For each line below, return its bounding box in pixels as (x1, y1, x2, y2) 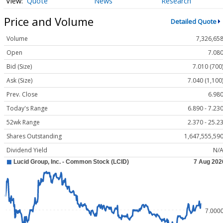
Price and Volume (4, 13, 94, 29)
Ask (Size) (6, 76, 32, 85)
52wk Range (6, 118, 40, 127)
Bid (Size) (6, 62, 32, 71)
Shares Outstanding (6, 132, 62, 141)
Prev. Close (6, 90, 38, 99)
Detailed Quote (170, 17, 217, 26)
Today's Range (6, 104, 48, 113)
